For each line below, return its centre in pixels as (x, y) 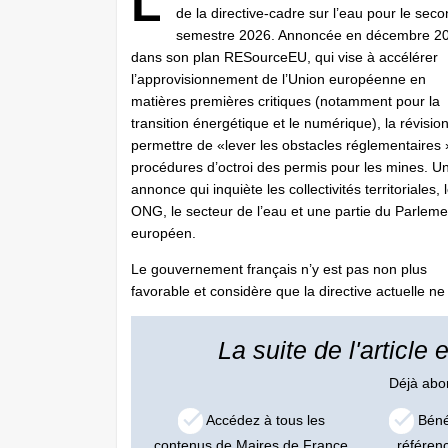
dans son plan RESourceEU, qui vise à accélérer (284, 57)
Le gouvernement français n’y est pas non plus (279, 269)
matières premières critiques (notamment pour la (285, 101)
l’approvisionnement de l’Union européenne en (278, 79)
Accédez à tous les (263, 419)
